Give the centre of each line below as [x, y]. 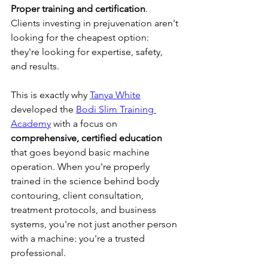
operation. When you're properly [81, 166]
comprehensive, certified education [86, 138]
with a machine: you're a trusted [79, 238]
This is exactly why [50, 95]
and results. [35, 66]
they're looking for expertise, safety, [88, 51]
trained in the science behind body [86, 181]
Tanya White [115, 95]
